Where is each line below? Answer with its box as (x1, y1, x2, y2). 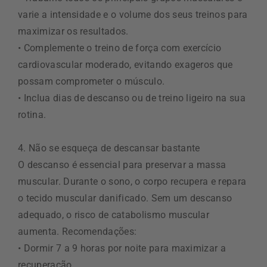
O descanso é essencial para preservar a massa (18, 159, 226, 170)
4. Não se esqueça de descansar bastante (18, 142, 200, 154)
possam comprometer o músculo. (18, 75, 165, 87)
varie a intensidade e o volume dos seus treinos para (18, 8, 248, 20)
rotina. (18, 108, 46, 120)
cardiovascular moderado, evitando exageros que (18, 58, 233, 70)
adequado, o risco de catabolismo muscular (18, 209, 210, 221)
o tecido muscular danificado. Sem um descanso (18, 192, 232, 204)
